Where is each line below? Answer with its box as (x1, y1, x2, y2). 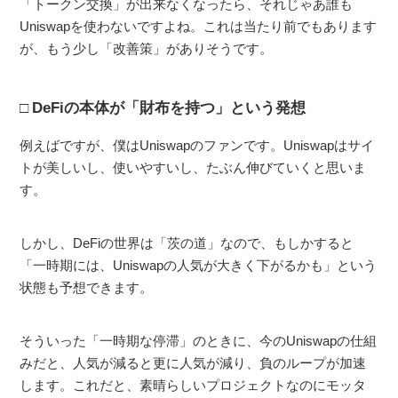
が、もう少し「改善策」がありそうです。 (20, 40, 274, 56)
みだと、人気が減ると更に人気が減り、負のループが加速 (20, 354, 367, 370)
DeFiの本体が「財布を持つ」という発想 (32, 99, 306, 116)
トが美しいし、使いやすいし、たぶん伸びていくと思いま (20, 159, 367, 175)
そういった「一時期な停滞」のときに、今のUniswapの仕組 (20, 332, 378, 348)
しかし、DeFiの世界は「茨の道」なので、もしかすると (20, 235, 354, 251)
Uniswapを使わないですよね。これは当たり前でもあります (20, 18, 378, 34)
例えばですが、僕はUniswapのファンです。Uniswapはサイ (20, 137, 375, 153)
